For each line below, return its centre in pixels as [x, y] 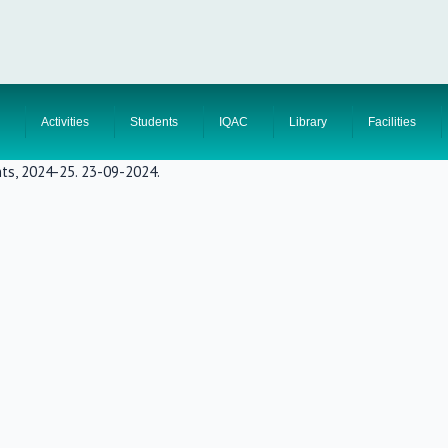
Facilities [392, 121]
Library [308, 121]
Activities [64, 121]
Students [153, 121]
